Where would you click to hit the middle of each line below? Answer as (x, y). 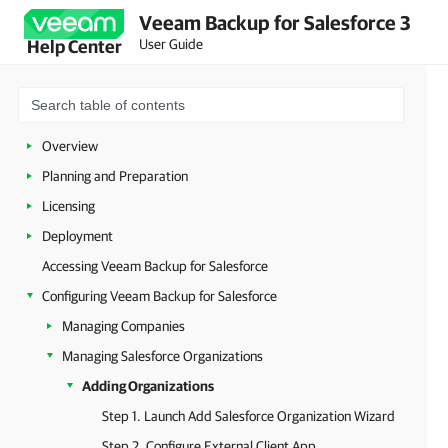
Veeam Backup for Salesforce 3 (275, 22)
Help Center (74, 46)
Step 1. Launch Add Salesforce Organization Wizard (248, 416)
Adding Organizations (148, 386)
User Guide (171, 43)
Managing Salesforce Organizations (162, 356)
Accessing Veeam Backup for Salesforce (155, 266)
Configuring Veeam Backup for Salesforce (159, 296)
